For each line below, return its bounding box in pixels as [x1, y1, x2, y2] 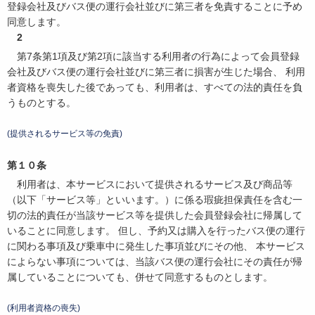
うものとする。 [7, 97, 76, 109]
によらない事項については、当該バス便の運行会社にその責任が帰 [7, 255, 302, 267]
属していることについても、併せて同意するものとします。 [7, 271, 273, 283]
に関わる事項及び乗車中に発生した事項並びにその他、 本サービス [7, 240, 305, 252]
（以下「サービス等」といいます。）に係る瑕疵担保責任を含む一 [7, 193, 302, 205]
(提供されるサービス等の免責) [7, 129, 122, 139]
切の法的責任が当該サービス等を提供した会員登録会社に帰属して [7, 209, 302, 221]
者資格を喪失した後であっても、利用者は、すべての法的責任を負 [7, 82, 302, 94]
